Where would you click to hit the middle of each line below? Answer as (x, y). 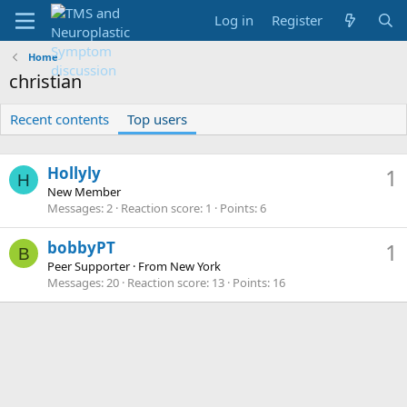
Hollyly (74, 174)
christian (45, 81)
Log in (234, 20)
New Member (84, 192)
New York (195, 266)
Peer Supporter (89, 266)
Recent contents (60, 119)
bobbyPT (81, 247)
